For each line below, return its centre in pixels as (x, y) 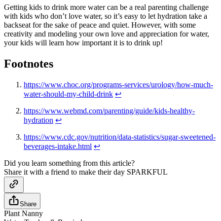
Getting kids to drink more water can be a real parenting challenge (106, 7)
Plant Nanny (23, 214)
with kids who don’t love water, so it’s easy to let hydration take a (106, 16)
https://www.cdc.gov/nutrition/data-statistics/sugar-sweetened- (120, 137)
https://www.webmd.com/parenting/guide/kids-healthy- (109, 111)
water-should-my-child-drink (68, 94)
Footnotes (29, 64)
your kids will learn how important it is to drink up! (83, 43)
